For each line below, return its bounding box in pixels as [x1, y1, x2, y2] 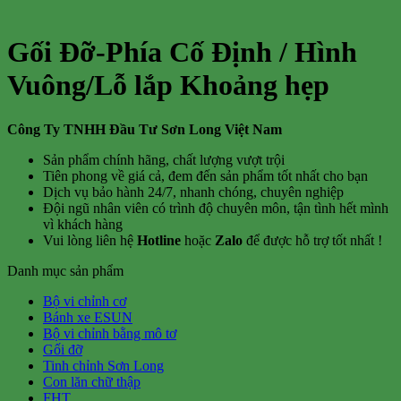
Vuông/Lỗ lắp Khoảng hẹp [7, 69, 329, 102]
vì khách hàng [43, 216, 123, 232]
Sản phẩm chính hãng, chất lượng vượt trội [43, 151, 285, 167]
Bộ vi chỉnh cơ [43, 293, 126, 309]
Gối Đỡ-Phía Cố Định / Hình [7, 36, 357, 69]
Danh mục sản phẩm [7, 262, 124, 278]
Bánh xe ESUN [43, 309, 132, 325]
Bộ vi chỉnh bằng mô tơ [43, 325, 176, 341]
